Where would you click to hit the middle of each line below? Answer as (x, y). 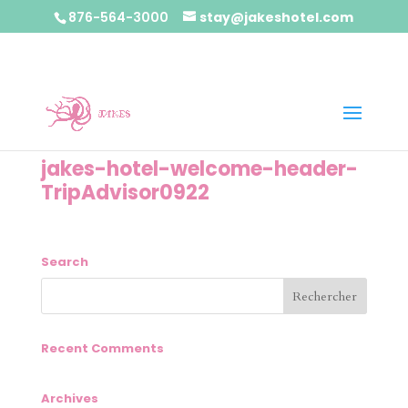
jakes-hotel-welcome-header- (199, 169)
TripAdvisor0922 (125, 193)
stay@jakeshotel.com (277, 17)
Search (64, 262)
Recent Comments (102, 348)
